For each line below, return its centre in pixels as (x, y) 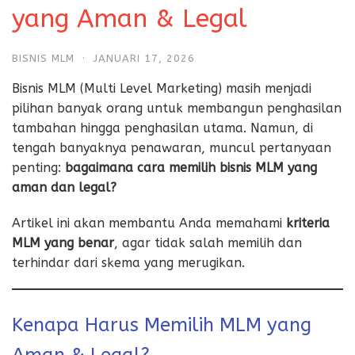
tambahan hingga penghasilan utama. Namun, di (162, 128)
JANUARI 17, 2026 (144, 58)
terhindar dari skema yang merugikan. (128, 262)
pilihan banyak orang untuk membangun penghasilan (177, 108)
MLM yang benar (63, 242)
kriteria (308, 223)
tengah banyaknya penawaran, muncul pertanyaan (172, 147)
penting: (38, 167)
